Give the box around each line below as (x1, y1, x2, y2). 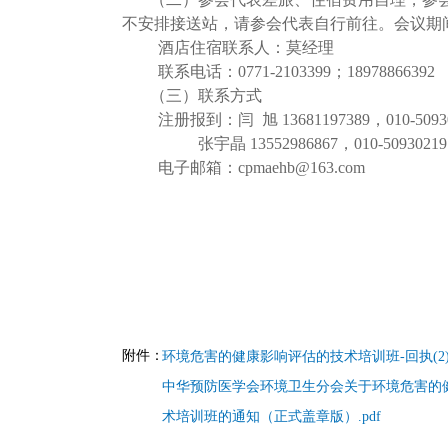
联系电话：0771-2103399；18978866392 (158, 63, 435, 80)
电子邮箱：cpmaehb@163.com (158, 159, 365, 176)
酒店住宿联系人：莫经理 (158, 39, 334, 56)
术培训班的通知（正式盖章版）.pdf (162, 409, 381, 424)
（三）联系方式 (150, 87, 262, 104)
